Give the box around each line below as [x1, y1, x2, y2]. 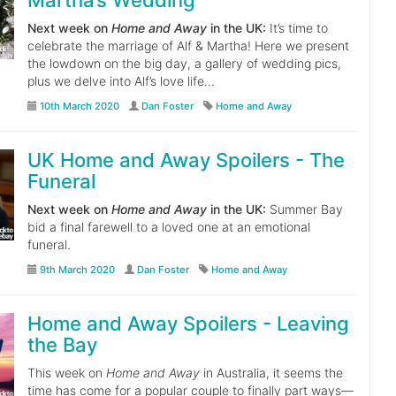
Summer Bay [265, 202, 343, 217]
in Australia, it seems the [199, 365, 343, 380]
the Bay [27, 333, 97, 356]
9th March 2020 [39, 263, 115, 276]
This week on [27, 365, 106, 380]
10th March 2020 [39, 100, 119, 112]
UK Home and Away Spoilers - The [27, 148, 345, 171]
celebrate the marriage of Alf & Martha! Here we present [27, 38, 349, 53]
